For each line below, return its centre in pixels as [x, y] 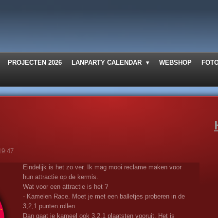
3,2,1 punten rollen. [50, 206]
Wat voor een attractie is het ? [65, 186]
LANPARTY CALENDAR [108, 63]
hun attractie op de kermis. [61, 177]
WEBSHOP [176, 63]
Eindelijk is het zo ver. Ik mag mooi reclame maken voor [102, 167]
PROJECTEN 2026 [35, 63]
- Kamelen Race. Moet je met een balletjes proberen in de [104, 196]
